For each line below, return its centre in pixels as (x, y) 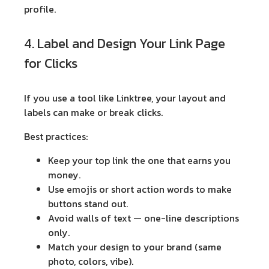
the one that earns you (180, 161)
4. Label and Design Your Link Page (125, 44)
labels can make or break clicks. (93, 113)
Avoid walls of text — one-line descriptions (144, 218)
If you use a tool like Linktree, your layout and (125, 98)
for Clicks (51, 64)
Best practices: (56, 137)
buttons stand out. (88, 204)
